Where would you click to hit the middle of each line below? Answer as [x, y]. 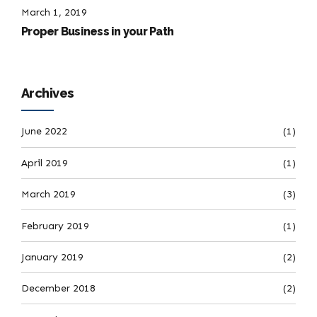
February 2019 [55, 226]
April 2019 [45, 163]
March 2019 [48, 195]
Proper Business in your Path [97, 31]
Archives [47, 93]
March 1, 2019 [54, 13]
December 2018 [58, 289]
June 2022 [44, 132]
